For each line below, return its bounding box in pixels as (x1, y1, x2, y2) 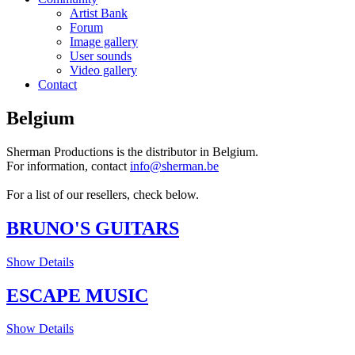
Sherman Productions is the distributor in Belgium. (6, 144, 258, 158)
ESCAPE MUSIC (6, 284, 148, 306)
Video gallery (70, 63, 137, 77)
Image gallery (70, 35, 138, 48)
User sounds (70, 49, 132, 63)
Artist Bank (70, 6, 128, 20)
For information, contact (6, 158, 130, 173)
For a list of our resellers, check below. (6, 187, 202, 201)
